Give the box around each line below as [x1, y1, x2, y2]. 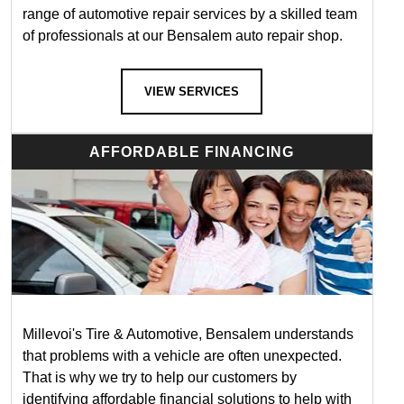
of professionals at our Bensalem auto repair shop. [22, 27, 343, 43]
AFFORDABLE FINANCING [89, 143, 295, 160]
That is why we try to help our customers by [22, 369, 297, 385]
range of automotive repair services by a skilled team [22, 5, 357, 22]
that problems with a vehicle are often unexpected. [22, 347, 342, 363]
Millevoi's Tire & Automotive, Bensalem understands [22, 326, 353, 342]
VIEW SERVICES [144, 84, 240, 98]
